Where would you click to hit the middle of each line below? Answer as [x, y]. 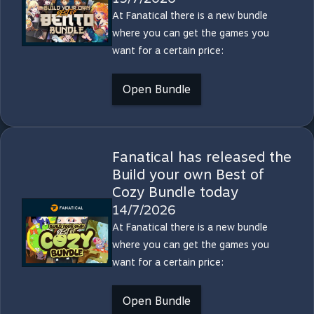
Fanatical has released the [202, 157]
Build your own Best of [188, 175]
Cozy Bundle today [175, 192]
